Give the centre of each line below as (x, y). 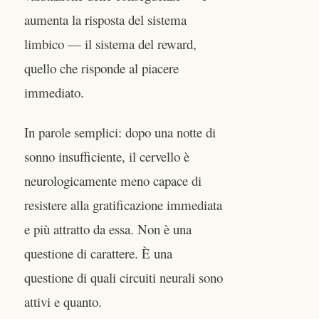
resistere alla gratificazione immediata (123, 204)
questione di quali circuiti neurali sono (124, 277)
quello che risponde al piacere (101, 68)
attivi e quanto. (63, 301)
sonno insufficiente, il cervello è (107, 156)
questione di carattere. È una (98, 253)
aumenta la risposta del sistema (105, 20)
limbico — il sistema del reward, (110, 44)
